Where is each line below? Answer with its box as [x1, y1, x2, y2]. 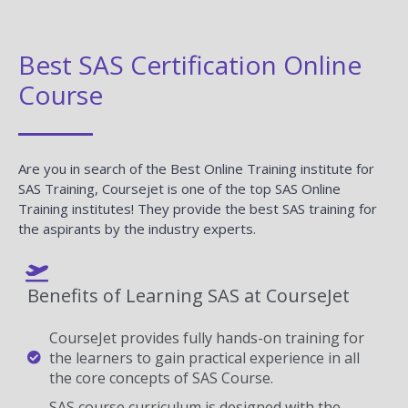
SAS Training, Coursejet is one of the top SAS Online [18, 178, 341, 198]
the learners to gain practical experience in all [48, 347, 360, 368]
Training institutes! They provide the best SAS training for [18, 199, 377, 218]
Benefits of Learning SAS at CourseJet [27, 282, 350, 308]
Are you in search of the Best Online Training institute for [18, 158, 374, 178]
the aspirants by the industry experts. [18, 219, 256, 238]
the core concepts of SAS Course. [48, 367, 273, 388]
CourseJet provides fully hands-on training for [48, 327, 364, 348]
